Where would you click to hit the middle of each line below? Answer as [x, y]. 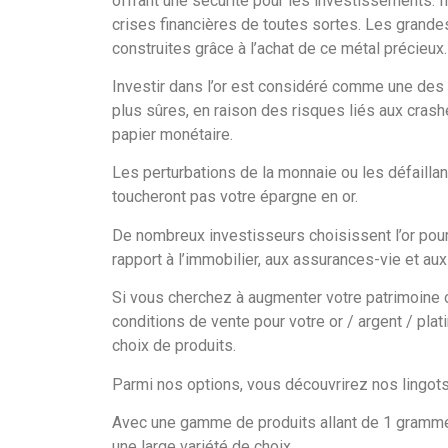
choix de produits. [174, 346]
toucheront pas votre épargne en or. [235, 197]
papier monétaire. [172, 135]
